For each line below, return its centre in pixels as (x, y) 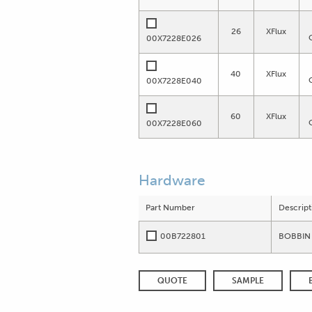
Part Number (170, 207)
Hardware (172, 180)
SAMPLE (248, 280)
